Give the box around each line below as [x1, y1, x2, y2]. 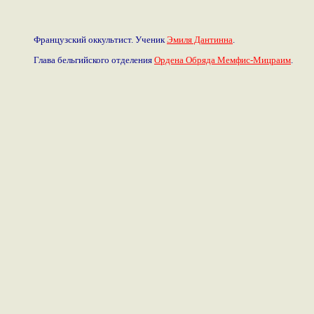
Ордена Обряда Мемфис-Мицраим [154, 54, 291, 65]
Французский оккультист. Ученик [34, 34, 167, 45]
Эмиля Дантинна [167, 34, 233, 45]
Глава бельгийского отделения [34, 54, 154, 65]
